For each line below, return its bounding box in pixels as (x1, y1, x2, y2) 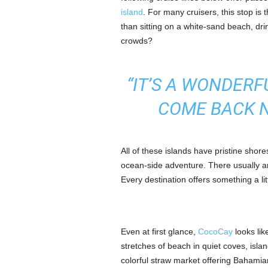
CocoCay (197, 227, 233, 236)
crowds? (120, 36, 153, 45)
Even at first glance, (120, 227, 198, 236)
